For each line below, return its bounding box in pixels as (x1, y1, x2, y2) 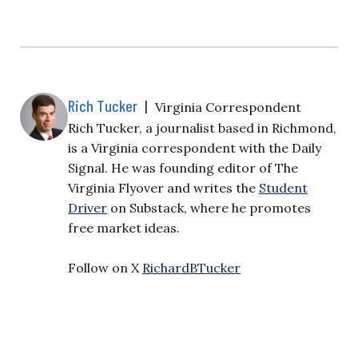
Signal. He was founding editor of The (68, 159, 298, 176)
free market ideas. (68, 219, 180, 236)
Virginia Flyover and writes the (68, 179, 259, 196)
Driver (68, 199, 107, 216)
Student (259, 179, 308, 196)
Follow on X (68, 259, 142, 276)
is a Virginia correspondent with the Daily (68, 139, 321, 156)
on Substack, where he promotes (107, 199, 311, 216)
